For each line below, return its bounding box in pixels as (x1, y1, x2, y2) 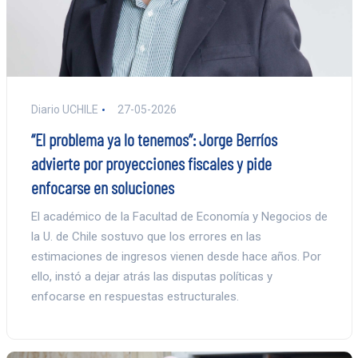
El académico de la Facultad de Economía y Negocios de (30, 209, 328, 225)
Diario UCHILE (30, 103, 98, 117)
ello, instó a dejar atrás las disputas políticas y (30, 269, 272, 284)
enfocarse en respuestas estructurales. (30, 289, 239, 304)
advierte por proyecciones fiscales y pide (30, 153, 272, 174)
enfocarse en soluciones (30, 177, 174, 198)
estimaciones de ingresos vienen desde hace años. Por (30, 249, 321, 265)
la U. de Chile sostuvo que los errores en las (30, 229, 261, 245)
